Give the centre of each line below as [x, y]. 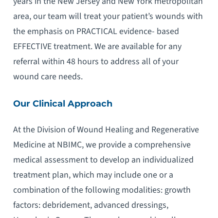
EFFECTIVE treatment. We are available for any [97, 46]
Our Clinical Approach [63, 103]
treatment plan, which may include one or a [93, 175]
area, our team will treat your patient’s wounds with [108, 16]
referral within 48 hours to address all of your [96, 61]
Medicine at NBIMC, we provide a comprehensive [102, 145]
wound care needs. [48, 76]
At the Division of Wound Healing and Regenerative [106, 130]
